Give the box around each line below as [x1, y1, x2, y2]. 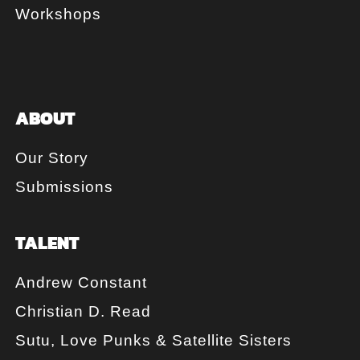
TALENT [15, 228, 80, 256]
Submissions [15, 178, 113, 195]
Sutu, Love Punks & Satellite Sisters [15, 331, 292, 349]
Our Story [15, 149, 88, 166]
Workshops [15, 5, 101, 22]
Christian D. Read [15, 302, 151, 320]
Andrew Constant [15, 273, 147, 291]
